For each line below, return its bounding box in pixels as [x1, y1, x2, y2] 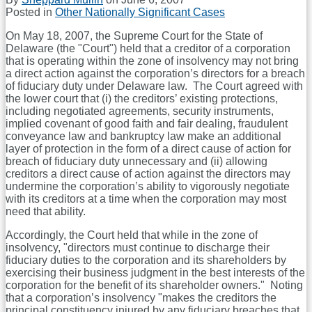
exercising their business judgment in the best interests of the [6, 266, 305, 279]
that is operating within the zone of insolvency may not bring [6, 54, 299, 67]
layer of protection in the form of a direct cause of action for [6, 142, 291, 155]
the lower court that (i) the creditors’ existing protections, [6, 92, 278, 104]
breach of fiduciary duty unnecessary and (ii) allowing [6, 155, 267, 167]
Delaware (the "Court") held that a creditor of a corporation [6, 42, 290, 54]
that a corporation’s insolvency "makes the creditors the [6, 291, 276, 304]
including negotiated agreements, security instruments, [6, 104, 274, 117]
